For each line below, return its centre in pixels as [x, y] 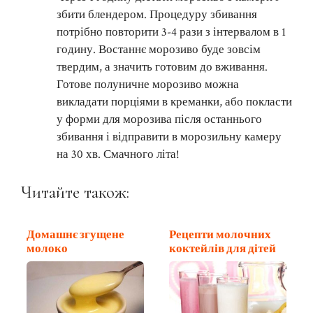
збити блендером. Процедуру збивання [157, 15]
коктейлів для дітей [223, 248]
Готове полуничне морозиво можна [148, 85]
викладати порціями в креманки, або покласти [174, 102]
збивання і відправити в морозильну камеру [169, 137]
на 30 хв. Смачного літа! [118, 155]
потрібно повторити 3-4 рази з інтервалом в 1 [171, 32]
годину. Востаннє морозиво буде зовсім [159, 50]
